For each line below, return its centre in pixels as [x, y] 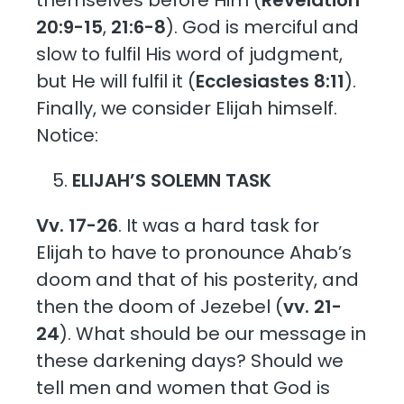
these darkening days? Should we [190, 360]
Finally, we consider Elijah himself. [187, 108]
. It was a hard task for [219, 225]
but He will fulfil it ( [116, 81]
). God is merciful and [263, 27]
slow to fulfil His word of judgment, [190, 54]
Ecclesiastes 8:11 [271, 81]
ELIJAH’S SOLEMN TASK [172, 180]
